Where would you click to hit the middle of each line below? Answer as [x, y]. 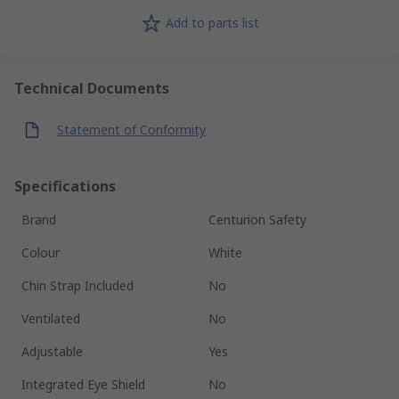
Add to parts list [212, 23]
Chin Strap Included [77, 285]
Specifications [65, 186]
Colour [41, 252]
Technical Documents [92, 88]
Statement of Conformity [131, 130]
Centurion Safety [257, 219]
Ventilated [51, 318]
